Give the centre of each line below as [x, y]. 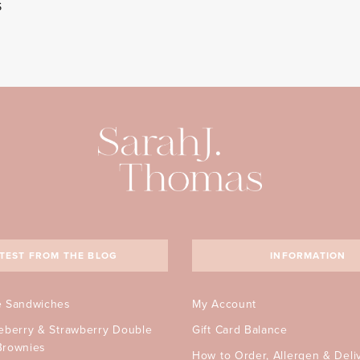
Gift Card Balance [240, 330]
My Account [224, 304]
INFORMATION [308, 256]
